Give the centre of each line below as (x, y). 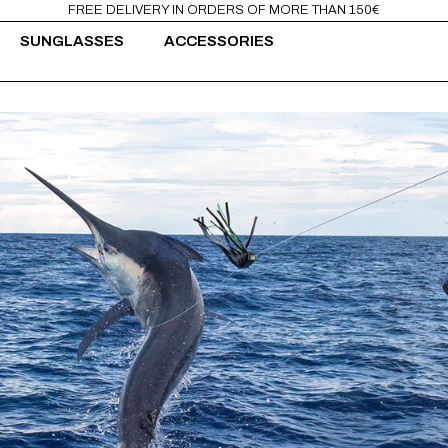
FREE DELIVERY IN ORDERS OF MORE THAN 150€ (224, 10)
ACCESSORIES (219, 41)
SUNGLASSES (72, 41)
